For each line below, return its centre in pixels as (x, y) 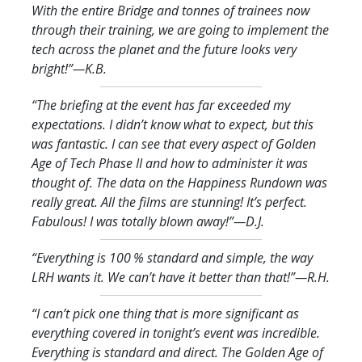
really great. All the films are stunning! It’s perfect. (169, 202)
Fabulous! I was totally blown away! (130, 221)
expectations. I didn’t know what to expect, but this (173, 124)
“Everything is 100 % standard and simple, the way (172, 257)
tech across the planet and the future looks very (164, 49)
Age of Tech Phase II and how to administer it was (170, 163)
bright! (50, 68)
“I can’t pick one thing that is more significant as (165, 313)
